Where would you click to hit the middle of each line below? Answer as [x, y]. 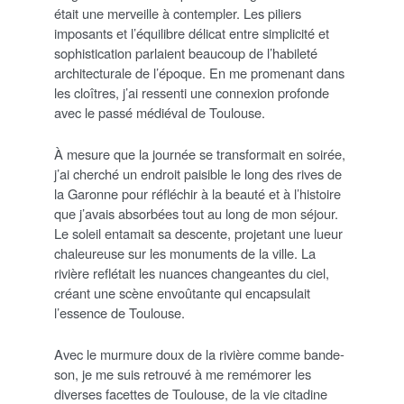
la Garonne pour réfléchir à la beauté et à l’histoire [197, 194]
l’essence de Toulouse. [119, 313]
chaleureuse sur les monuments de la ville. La [185, 253]
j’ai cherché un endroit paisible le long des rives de [198, 174]
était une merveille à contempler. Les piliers [178, 14]
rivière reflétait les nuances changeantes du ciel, [192, 273]
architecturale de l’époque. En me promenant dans [199, 73]
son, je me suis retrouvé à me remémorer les [183, 374]
